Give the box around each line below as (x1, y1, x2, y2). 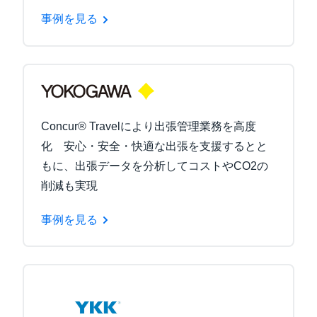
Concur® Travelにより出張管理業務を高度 (41, 120, 256, 132)
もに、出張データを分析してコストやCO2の (41, 159, 268, 172)
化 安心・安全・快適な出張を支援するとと (41, 139, 267, 152)
